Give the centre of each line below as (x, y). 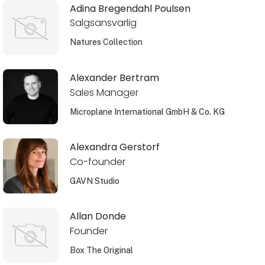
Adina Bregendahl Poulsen (130, 8)
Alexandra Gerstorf (114, 147)
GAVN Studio (94, 181)
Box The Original (101, 250)
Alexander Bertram (114, 77)
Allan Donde (98, 216)
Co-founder (97, 161)
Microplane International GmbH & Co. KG (147, 112)
